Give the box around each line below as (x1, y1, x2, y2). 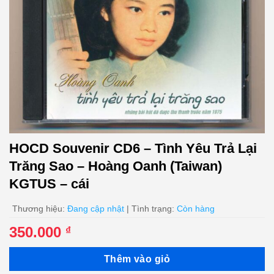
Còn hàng (177, 203, 215, 213)
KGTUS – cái (9, 176, 89, 192)
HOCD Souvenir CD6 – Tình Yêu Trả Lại (9, 141, 257, 157)
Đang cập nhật (67, 203, 124, 213)
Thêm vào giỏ (103, 253, 171, 264)
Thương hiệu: (12, 203, 67, 213)
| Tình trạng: (124, 203, 177, 213)
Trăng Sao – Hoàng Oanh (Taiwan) (9, 158, 222, 174)
